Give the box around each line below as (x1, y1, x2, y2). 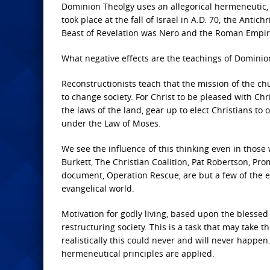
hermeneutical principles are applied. (61, 248, 215, 260)
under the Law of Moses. (61, 118, 161, 130)
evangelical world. (61, 183, 134, 195)
